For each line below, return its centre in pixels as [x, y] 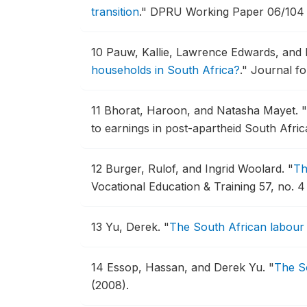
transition [115, 12]
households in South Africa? [165, 70]
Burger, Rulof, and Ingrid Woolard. [197, 169]
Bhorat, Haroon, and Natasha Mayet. [203, 110]
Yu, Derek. [135, 227]
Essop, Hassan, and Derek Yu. [188, 267]
